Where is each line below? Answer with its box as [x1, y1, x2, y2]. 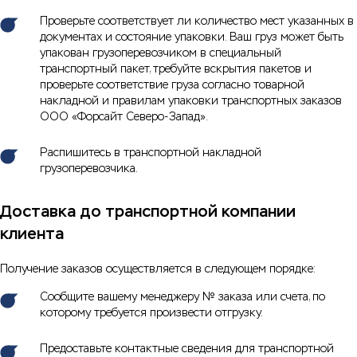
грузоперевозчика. [40, 161, 138, 176]
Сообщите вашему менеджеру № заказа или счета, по [40, 289, 325, 304]
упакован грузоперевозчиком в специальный [40, 45, 281, 61]
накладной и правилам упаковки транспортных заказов [40, 93, 342, 108]
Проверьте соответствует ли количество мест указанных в [40, 14, 354, 29]
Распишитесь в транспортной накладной [40, 145, 261, 160]
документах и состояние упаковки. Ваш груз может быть [40, 29, 343, 45]
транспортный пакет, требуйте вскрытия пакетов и [40, 61, 312, 76]
